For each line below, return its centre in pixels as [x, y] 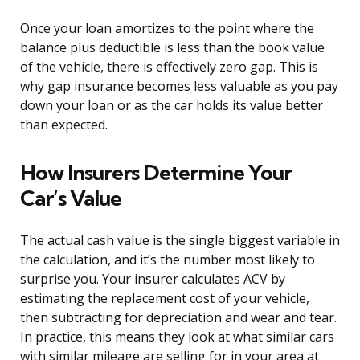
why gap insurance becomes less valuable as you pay [179, 86]
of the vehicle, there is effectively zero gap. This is [169, 67]
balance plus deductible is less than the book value [172, 48]
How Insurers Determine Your [156, 173]
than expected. [64, 125]
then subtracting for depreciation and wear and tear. [178, 318]
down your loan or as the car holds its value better [172, 106]
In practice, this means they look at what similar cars [177, 337]
